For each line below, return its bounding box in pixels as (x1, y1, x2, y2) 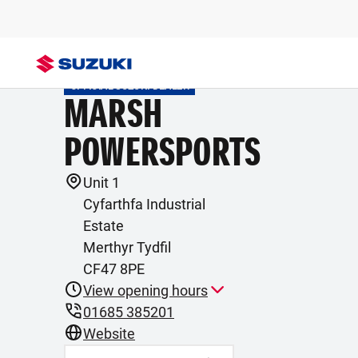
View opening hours (83, 282, 208, 299)
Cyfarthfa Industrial (83, 196, 205, 213)
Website (83, 325, 135, 342)
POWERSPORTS (64, 129, 261, 176)
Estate (83, 217, 124, 234)
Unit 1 (83, 174, 120, 191)
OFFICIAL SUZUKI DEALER (70, 81, 189, 92)
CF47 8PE (83, 261, 145, 277)
